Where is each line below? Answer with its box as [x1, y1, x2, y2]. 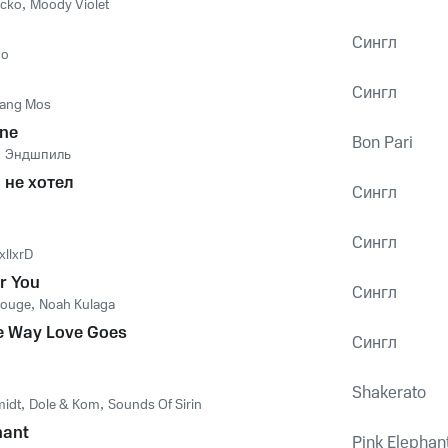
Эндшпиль [5, 145, 71, 165]
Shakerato [352, 381, 426, 405]
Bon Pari [352, 131, 413, 155]
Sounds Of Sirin [108, 395, 202, 415]
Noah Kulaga [39, 295, 115, 315]
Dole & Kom [29, 395, 100, 415]
